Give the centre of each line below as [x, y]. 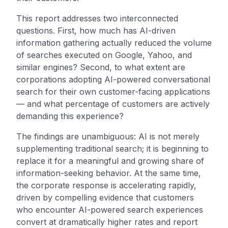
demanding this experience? [70, 116]
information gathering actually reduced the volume [114, 43]
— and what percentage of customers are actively [113, 104]
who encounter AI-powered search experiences [110, 210]
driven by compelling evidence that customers [105, 197]
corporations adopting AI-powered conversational [113, 79]
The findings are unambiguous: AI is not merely [108, 136]
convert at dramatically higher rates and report [107, 222]
